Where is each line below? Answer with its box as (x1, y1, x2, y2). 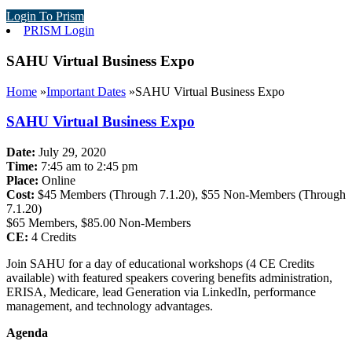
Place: (6, 174, 42, 188)
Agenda (6, 326, 48, 340)
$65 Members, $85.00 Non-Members (6, 216, 191, 230)
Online (42, 174, 75, 188)
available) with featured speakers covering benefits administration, (6, 271, 332, 285)
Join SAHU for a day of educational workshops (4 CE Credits (6, 257, 314, 271)
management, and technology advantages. (6, 299, 213, 313)
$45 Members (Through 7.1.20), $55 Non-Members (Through (35, 188, 346, 202)
